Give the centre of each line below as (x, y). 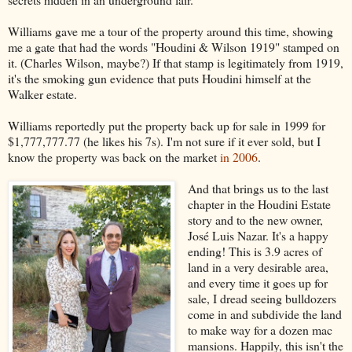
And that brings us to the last (258, 188)
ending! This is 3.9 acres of (255, 251)
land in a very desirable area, (258, 266)
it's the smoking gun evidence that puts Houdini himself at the (159, 78)
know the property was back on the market (114, 156)
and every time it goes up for (257, 282)
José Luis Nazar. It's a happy (258, 235)
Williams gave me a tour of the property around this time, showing (170, 31)
